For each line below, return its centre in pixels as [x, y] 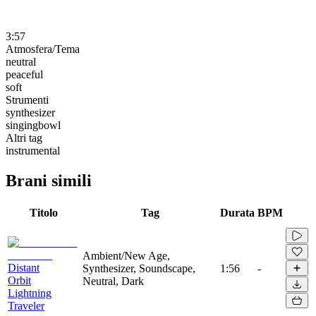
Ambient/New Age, [126, 255]
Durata [237, 212]
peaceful [24, 74]
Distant [24, 267]
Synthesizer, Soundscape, [139, 268]
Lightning [30, 293]
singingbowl [33, 125]
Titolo [44, 212]
